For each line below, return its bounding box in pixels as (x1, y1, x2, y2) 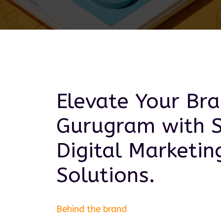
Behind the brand (56, 204, 127, 215)
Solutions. (56, 163, 155, 187)
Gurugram (56, 113, 155, 138)
